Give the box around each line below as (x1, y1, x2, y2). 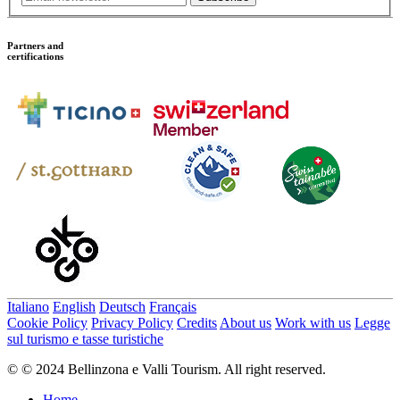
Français (149, 298, 196, 314)
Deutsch (99, 298, 146, 314)
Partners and (7, 39, 63, 51)
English (53, 298, 96, 314)
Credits (177, 314, 217, 330)
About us (220, 314, 271, 330)
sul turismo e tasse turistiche (7, 330, 163, 346)
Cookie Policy (7, 314, 87, 330)
